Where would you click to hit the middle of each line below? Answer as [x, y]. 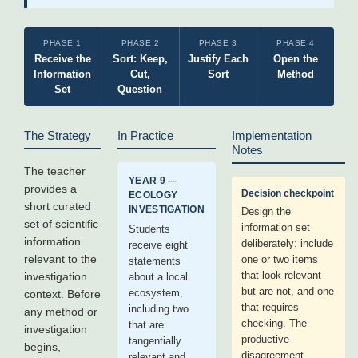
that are [146, 325]
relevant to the [60, 259]
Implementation [271, 135]
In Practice [145, 135]
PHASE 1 [62, 43]
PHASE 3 [218, 43]
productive [265, 339]
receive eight [158, 245]
